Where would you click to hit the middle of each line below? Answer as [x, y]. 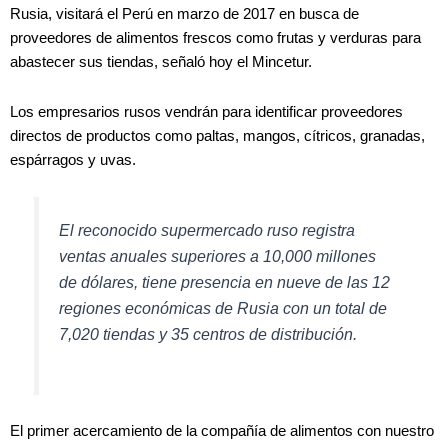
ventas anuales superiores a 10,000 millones [218, 256]
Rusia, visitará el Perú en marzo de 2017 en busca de [184, 14]
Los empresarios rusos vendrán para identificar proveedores [206, 111]
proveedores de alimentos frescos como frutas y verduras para [215, 38]
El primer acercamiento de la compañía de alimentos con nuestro [222, 431]
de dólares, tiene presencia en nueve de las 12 [225, 282]
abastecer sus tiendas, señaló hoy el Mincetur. [161, 62]
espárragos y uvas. [73, 159]
